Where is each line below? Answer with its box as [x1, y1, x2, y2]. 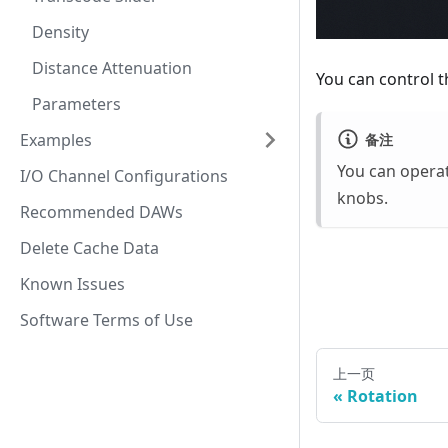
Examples [20, 129, 92, 151]
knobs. [337, 187, 388, 210]
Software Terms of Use [20, 309, 193, 331]
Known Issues [20, 273, 125, 295]
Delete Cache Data [20, 237, 159, 259]
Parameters [32, 93, 121, 115]
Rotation [347, 384, 418, 407]
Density [32, 21, 89, 43]
